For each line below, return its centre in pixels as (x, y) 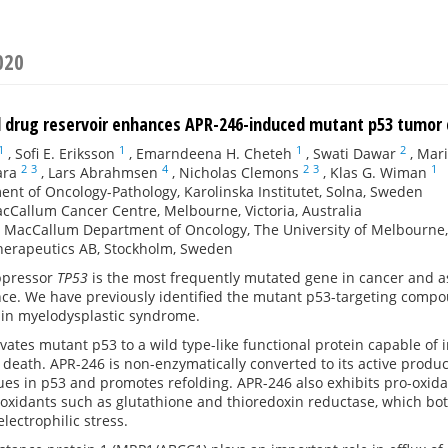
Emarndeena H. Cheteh (214, 153)
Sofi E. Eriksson (65, 153)
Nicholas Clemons (239, 172)
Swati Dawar (354, 153)
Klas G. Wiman (378, 172)
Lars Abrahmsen (103, 172)
